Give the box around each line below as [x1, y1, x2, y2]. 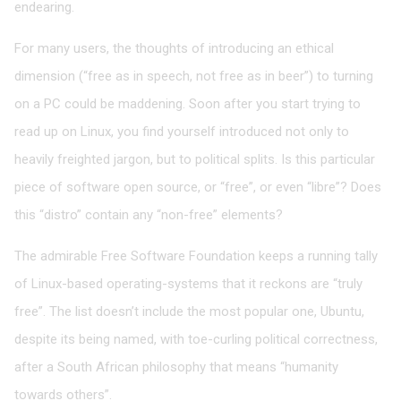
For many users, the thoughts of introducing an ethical [14, 40, 334, 57]
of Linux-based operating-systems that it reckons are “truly [14, 276, 363, 293]
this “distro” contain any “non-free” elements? [14, 207, 283, 224]
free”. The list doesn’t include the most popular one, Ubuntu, [14, 303, 364, 320]
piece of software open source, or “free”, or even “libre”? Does [14, 179, 381, 196]
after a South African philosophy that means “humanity [14, 359, 338, 376]
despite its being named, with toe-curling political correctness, [14, 331, 378, 348]
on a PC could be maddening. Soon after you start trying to [14, 96, 361, 113]
